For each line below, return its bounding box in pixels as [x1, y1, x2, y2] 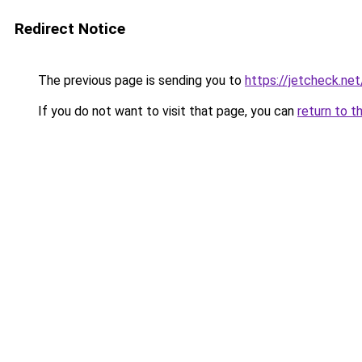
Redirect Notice [15, 19, 125, 38]
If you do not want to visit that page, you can [35, 103, 297, 119]
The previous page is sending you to [35, 73, 245, 88]
